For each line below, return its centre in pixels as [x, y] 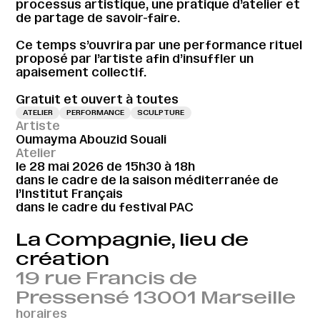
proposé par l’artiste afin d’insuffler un [135, 58]
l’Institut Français [70, 193]
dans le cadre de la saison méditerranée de [147, 180]
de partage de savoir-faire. [98, 17]
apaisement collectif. [81, 72]
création [63, 259]
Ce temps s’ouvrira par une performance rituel [159, 45]
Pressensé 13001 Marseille [156, 298]
